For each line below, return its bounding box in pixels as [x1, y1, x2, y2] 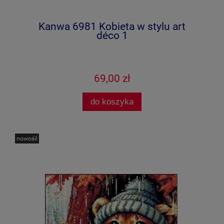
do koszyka [90, 96, 133, 106]
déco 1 [96, 29, 128, 42]
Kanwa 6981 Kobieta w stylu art [38, 20, 185, 33]
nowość [16, 134, 37, 142]
